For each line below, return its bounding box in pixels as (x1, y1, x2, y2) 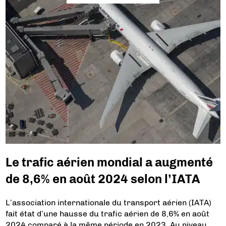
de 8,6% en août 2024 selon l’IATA (6, 172, 200, 187)
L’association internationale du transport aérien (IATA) (6, 198, 212, 207)
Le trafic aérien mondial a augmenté (6, 155, 213, 170)
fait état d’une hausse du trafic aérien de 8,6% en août (6, 209, 210, 218)
